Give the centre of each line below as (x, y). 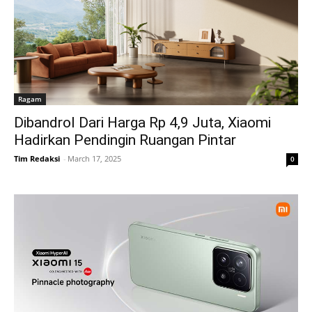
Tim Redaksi (37, 158)
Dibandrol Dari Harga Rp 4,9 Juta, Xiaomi (142, 122)
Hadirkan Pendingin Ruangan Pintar (125, 140)
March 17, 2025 (94, 158)
